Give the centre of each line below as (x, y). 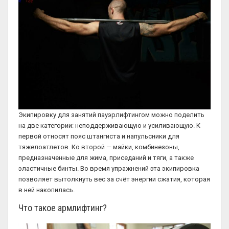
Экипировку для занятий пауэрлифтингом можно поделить (111, 114)
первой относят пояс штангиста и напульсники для (99, 136)
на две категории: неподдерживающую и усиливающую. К (109, 125)
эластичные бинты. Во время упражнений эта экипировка (109, 168)
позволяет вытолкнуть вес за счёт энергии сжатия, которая (114, 179)
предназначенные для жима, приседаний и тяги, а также (106, 157)
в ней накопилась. (47, 190)
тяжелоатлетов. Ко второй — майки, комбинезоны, (99, 147)
